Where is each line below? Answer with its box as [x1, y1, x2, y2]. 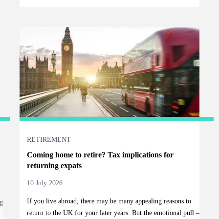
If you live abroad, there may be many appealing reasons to [26, 197, 191, 205]
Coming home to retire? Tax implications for [26, 151, 174, 159]
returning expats [26, 161, 82, 170]
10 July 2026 [26, 179, 63, 187]
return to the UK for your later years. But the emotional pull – [26, 209, 199, 217]
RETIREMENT [26, 136, 71, 144]
